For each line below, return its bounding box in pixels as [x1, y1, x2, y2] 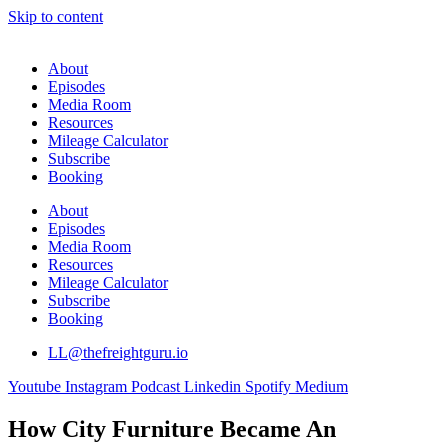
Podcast [131, 378, 180, 395]
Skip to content [8, 8, 103, 25]
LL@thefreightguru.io [48, 344, 188, 361]
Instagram [65, 378, 127, 395]
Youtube [8, 378, 61, 395]
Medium [295, 378, 348, 395]
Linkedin [184, 378, 241, 395]
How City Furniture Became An [8, 415, 336, 442]
